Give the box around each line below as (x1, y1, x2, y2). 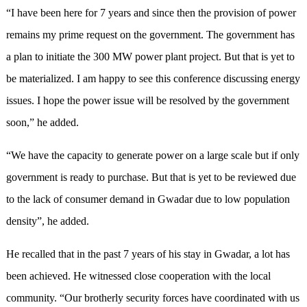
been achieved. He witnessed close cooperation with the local (5, 270, 271, 282)
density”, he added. (5, 215, 89, 228)
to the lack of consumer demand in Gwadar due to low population (5, 193, 290, 206)
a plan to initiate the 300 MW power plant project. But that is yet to (5, 51, 295, 63)
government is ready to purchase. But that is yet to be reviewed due (5, 171, 296, 184)
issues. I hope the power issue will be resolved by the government (5, 95, 289, 107)
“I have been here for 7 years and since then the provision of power (5, 7, 296, 19)
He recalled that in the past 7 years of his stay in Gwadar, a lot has (5, 248, 290, 260)
